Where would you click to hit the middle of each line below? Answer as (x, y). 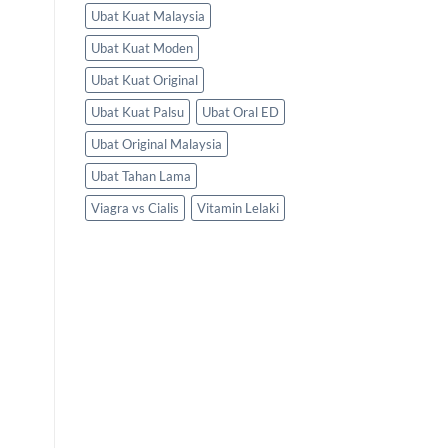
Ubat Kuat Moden (141, 48)
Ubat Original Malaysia (156, 144)
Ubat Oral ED (240, 112)
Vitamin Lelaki (237, 208)
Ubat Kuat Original (144, 80)
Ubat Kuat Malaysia (147, 16)
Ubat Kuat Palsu (137, 112)
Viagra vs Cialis (134, 208)
